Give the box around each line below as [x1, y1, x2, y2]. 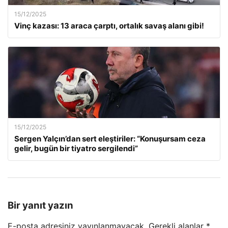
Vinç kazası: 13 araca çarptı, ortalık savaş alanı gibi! [14, 20, 204, 31]
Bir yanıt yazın [8, 199, 73, 212]
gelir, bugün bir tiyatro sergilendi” [14, 143, 138, 153]
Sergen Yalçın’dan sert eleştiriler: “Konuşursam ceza [14, 133, 206, 144]
